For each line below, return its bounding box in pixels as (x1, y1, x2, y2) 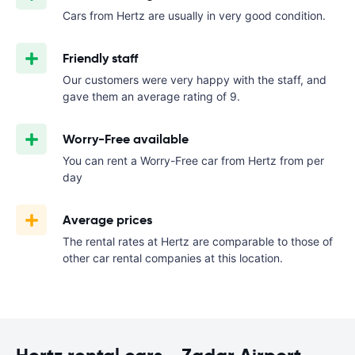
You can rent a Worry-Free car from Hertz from (63, 154, 307, 167)
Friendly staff (63, 50, 138, 67)
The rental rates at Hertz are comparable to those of (63, 235, 333, 248)
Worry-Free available (63, 131, 189, 147)
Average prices (63, 212, 152, 228)
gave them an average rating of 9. (63, 90, 240, 103)
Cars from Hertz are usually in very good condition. (63, 9, 326, 22)
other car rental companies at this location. (63, 251, 283, 265)
